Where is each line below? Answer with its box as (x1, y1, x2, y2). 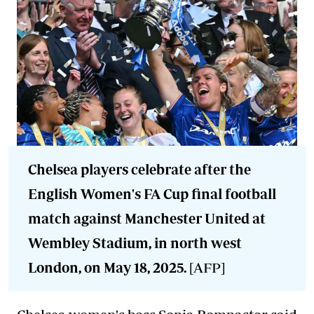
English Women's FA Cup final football (28, 185, 276, 202)
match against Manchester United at (28, 210, 266, 226)
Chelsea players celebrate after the (28, 161, 251, 177)
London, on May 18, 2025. (28, 259, 189, 275)
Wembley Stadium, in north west (28, 234, 242, 251)
